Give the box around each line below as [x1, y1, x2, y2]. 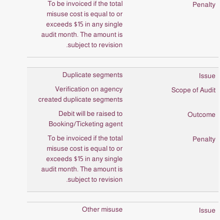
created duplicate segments [38, 95, 123, 103]
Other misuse [82, 205, 123, 213]
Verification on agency [55, 85, 123, 93]
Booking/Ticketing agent [49, 120, 123, 128]
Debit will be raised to [58, 110, 123, 117]
